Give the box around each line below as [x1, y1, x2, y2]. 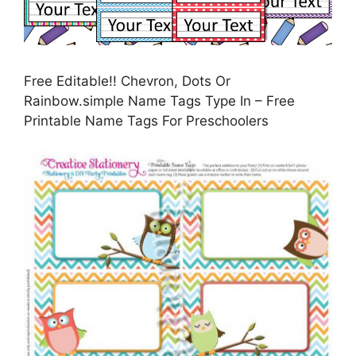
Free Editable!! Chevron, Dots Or [24, 72, 230, 89]
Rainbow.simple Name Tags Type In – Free [24, 92, 295, 109]
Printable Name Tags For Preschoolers [24, 112, 269, 129]
